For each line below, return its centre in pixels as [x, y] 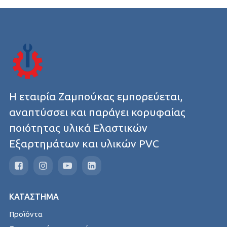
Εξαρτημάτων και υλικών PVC [84, 143]
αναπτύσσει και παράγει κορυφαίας [97, 112]
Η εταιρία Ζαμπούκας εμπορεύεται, [96, 96]
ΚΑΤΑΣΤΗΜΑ [34, 196]
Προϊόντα [26, 214]
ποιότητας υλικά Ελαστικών [78, 127]
